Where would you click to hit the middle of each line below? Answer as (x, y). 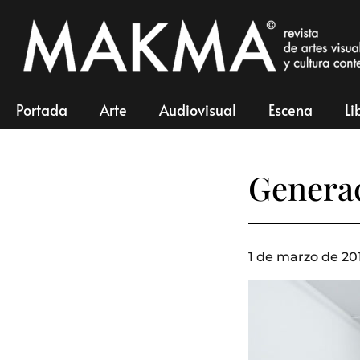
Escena (290, 110)
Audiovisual (198, 110)
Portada (42, 110)
